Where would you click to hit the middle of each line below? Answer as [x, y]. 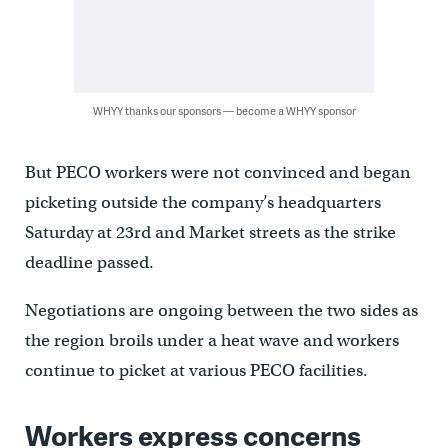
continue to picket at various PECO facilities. [196, 370]
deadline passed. [89, 262]
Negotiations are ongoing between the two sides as [221, 310]
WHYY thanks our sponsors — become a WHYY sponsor [224, 110]
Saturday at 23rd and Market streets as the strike [210, 232]
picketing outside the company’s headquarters [202, 202]
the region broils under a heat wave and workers [211, 340]
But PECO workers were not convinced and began [217, 172]
